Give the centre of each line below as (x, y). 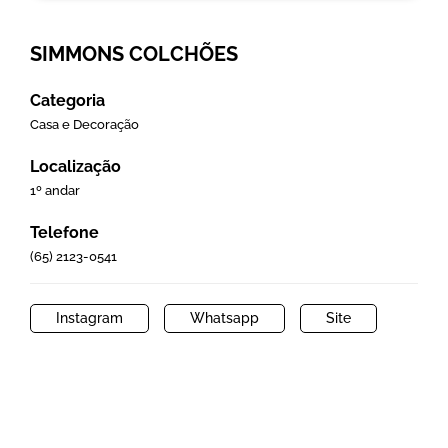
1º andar (54, 191)
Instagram (89, 318)
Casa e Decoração (84, 125)
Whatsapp (224, 318)
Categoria (67, 101)
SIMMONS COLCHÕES (133, 54)
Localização (75, 167)
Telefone (64, 233)
